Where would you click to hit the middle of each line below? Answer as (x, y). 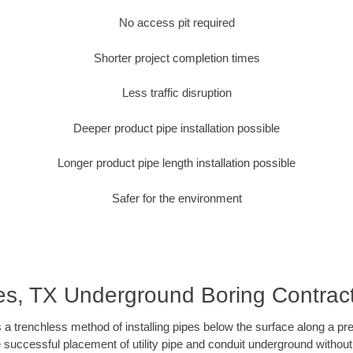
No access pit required (176, 23)
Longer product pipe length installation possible (176, 163)
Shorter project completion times (176, 58)
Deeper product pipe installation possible (176, 128)
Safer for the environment (176, 198)
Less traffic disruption (176, 93)
